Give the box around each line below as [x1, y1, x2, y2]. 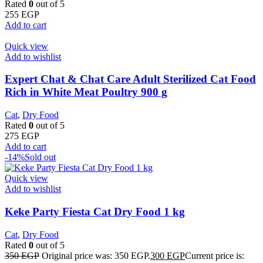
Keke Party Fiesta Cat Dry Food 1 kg [5, 205, 185, 218]
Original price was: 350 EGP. [42, 250, 150, 261]
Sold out [25, 152, 56, 163]
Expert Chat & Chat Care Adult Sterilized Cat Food [5, 73, 256, 86]
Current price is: [185, 250, 244, 261]
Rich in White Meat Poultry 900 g [5, 86, 167, 99]
